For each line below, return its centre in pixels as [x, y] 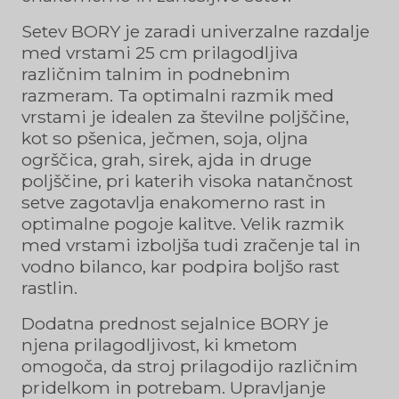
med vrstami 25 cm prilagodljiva [160, 52]
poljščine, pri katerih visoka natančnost [187, 180]
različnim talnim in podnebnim [156, 73]
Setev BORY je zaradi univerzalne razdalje [195, 31]
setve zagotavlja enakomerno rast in [174, 202]
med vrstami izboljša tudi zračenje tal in [191, 244]
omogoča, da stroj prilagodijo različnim [190, 366]
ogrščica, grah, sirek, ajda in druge [167, 159]
